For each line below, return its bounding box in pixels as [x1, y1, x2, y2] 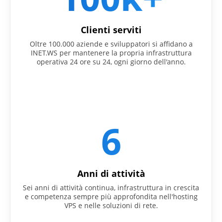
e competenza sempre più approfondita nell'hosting [24, 191, 198, 201]
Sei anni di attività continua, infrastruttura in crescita [23, 182, 199, 192]
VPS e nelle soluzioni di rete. [64, 200, 158, 210]
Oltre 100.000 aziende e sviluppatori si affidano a [29, 39, 193, 49]
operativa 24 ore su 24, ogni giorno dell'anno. [36, 56, 186, 66]
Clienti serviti [80, 23, 142, 36]
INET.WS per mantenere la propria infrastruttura [30, 48, 192, 57]
